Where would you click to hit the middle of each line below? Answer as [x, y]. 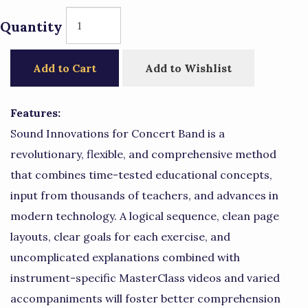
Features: [35, 113]
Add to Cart [65, 68]
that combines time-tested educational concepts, [141, 175]
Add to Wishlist [188, 68]
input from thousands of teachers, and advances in [144, 195]
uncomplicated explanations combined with [125, 257]
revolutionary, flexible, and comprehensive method [143, 154]
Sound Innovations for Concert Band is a [118, 133]
